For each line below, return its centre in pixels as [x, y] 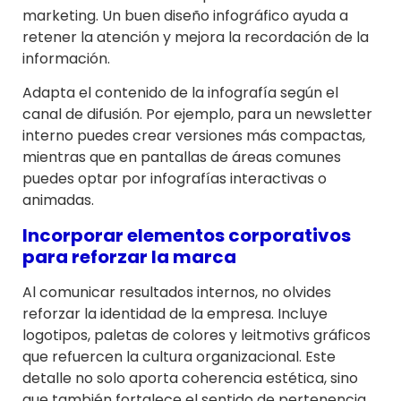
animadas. [58, 200]
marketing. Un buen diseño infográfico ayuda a [185, 15]
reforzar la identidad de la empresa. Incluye [175, 313]
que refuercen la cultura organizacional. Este [179, 356]
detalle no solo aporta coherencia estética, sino [190, 378]
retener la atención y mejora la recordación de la [196, 37]
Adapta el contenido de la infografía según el [180, 93]
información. [66, 58]
